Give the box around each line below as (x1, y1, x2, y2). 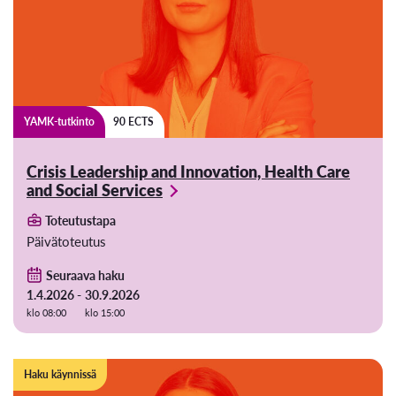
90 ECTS (113, 114, 154, 130)
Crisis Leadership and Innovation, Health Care (27, 160, 350, 183)
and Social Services (27, 179, 163, 202)
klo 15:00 (84, 305, 125, 320)
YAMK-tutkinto (24, 114, 95, 130)
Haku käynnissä (24, 367, 96, 383)
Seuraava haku (45, 265, 125, 284)
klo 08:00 (27, 305, 66, 320)
